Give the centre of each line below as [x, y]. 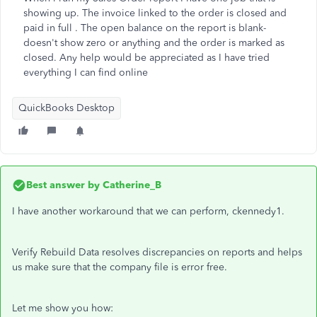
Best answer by [63, 185]
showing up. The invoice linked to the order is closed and [155, 13]
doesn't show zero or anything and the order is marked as [154, 43]
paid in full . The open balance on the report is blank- [145, 28]
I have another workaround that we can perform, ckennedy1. [150, 211]
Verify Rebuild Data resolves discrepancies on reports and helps [157, 252]
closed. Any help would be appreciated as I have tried [146, 58]
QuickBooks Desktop [67, 108]
